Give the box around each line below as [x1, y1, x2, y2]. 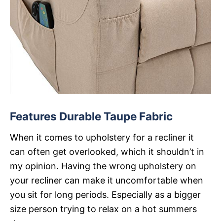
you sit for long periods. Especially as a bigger [10, 189, 201, 200]
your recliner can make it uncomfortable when [10, 175, 203, 185]
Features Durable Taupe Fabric [10, 109, 173, 123]
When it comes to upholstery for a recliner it [10, 132, 194, 143]
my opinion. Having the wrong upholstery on [10, 160, 196, 171]
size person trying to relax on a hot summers [10, 203, 197, 214]
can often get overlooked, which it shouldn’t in [10, 146, 204, 157]
